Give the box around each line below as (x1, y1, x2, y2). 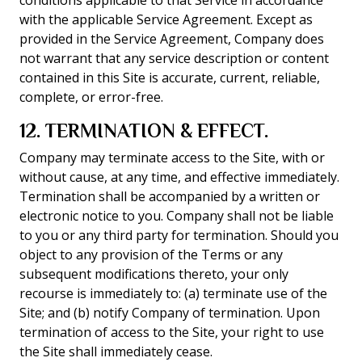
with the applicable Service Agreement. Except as (19, 11, 313, 28)
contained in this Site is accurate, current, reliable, (19, 69, 320, 86)
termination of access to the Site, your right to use (19, 323, 324, 341)
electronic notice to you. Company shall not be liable (19, 207, 334, 225)
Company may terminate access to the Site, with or (19, 149, 325, 166)
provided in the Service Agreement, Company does (19, 30, 324, 48)
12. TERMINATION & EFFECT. (19, 120, 268, 141)
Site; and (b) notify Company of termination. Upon (19, 304, 320, 322)
